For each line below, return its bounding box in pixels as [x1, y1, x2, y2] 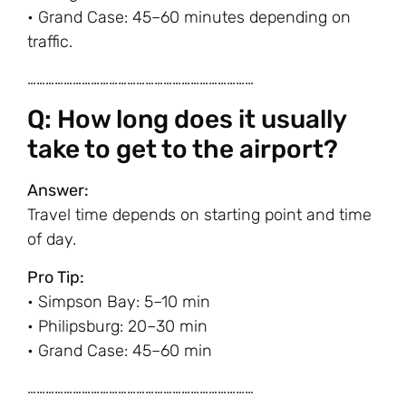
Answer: [27, 180, 89, 201]
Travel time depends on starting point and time [27, 205, 372, 226]
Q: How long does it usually [27, 104, 346, 135]
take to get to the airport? [27, 134, 338, 165]
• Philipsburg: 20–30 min [27, 315, 208, 336]
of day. [27, 229, 76, 250]
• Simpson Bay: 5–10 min [27, 291, 210, 312]
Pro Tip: [27, 266, 84, 287]
